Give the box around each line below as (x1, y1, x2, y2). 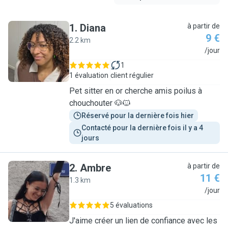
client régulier (110, 71, 154, 79)
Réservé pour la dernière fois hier (81, 111, 194, 120)
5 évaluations (110, 201, 153, 209)
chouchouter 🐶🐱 (69, 98, 131, 108)
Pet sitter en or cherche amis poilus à (69, 86, 202, 96)
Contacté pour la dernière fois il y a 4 (81, 124, 205, 132)
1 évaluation (69, 71, 108, 79)
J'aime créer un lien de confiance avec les (69, 216, 217, 225)
